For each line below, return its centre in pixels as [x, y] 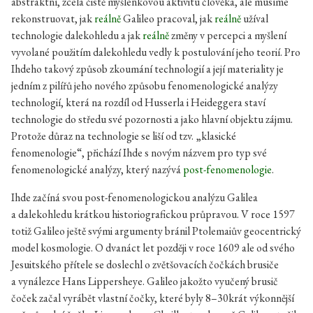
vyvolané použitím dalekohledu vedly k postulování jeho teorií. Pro [156, 52]
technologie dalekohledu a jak [77, 35]
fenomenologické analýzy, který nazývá [97, 169]
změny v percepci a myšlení [228, 35]
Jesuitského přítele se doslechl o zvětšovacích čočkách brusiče [145, 264]
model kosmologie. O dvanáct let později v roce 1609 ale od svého [153, 248]
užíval [255, 19]
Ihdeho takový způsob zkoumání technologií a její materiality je [147, 69]
